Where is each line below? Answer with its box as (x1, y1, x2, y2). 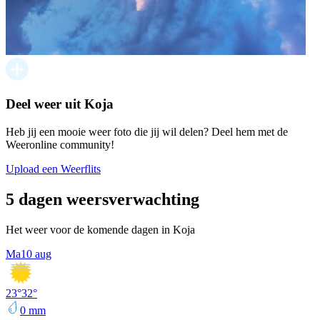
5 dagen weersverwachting (6, 189, 199, 209)
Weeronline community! (6, 139, 114, 151)
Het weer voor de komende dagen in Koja (6, 223, 195, 236)
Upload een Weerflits (6, 163, 101, 175)
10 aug (21, 247, 51, 260)
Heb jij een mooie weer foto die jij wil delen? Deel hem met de (6, 126, 288, 138)
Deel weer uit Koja (6, 96, 114, 112)
